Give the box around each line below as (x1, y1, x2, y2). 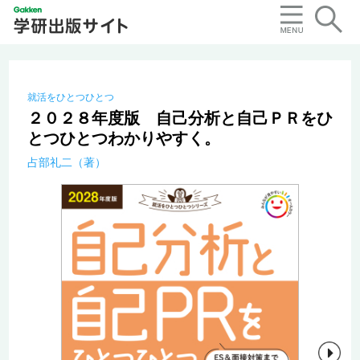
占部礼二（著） (27, 156, 106, 170)
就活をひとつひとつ (27, 92, 114, 104)
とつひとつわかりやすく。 (27, 129, 220, 148)
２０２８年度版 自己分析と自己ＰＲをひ (27, 109, 333, 128)
